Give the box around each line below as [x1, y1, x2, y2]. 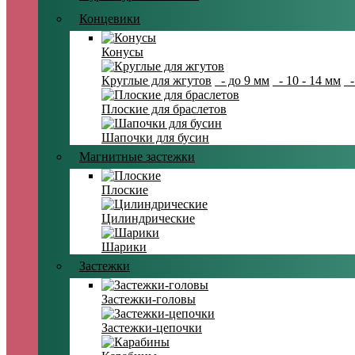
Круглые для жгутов [101, 74, 212, 88]
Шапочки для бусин [101, 131, 209, 145]
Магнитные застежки [79, 150, 195, 164]
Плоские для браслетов [101, 102, 227, 116]
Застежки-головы [101, 292, 196, 307]
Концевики [79, 12, 140, 26]
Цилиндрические [101, 212, 195, 226]
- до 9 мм [215, 74, 269, 88]
